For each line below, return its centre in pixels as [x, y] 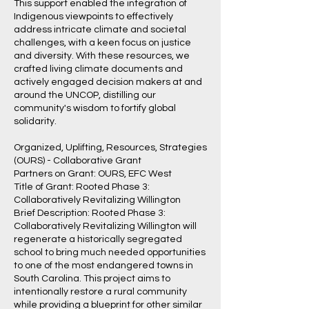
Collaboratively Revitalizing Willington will [105, 226]
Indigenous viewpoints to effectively [93, 17]
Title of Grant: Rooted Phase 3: [82, 187]
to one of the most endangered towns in [103, 266]
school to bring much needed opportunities [110, 252]
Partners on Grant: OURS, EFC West [93, 174]
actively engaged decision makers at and [108, 82]
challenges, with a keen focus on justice [102, 43]
